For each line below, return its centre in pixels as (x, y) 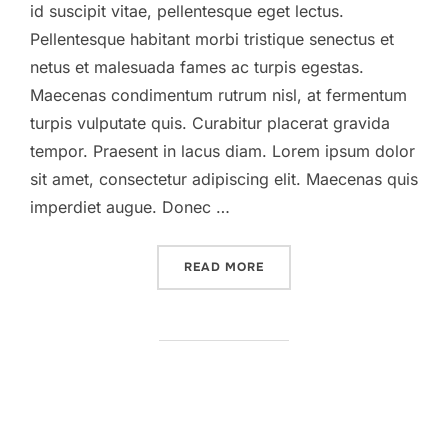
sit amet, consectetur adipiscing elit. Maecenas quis (224, 179)
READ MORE (224, 267)
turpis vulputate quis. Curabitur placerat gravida (210, 123)
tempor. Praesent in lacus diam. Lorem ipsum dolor (222, 151)
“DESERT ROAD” (317, 266)
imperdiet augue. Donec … (130, 207)
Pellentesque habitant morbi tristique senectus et (212, 39)
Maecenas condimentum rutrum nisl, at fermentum (218, 95)
